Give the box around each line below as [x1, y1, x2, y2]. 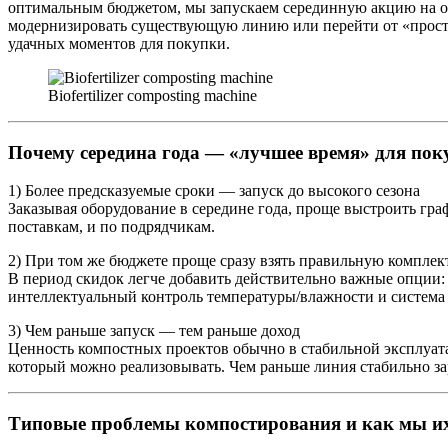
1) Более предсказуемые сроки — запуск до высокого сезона [8, 182, 420, 200]
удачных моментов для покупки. [8, 34, 230, 52]
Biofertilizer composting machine [48, 86, 257, 104]
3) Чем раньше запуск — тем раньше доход [8, 322, 300, 340]
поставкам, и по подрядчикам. [8, 218, 215, 236]
